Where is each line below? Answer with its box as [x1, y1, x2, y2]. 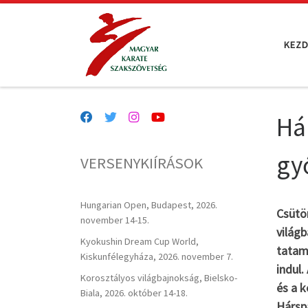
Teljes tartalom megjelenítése [19, 13, 146, 26]
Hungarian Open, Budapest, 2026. [80, 199, 217, 211]
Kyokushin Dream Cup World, [80, 234, 199, 247]
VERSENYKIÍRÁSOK [80, 153, 203, 173]
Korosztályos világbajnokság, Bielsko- [80, 271, 237, 284]
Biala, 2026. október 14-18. [80, 286, 188, 299]
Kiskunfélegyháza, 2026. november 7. [80, 250, 233, 263]
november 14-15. [80, 214, 149, 226]
